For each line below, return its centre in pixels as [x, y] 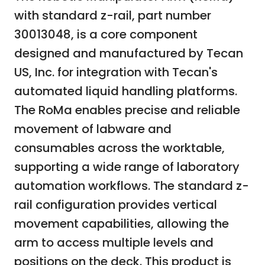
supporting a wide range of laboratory [127, 167]
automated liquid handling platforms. [126, 91]
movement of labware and [93, 129]
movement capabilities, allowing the [122, 224]
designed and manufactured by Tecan [129, 54]
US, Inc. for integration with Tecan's [116, 72]
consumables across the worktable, [119, 148]
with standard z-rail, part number [113, 16]
